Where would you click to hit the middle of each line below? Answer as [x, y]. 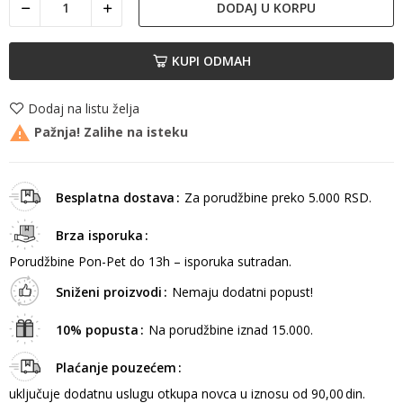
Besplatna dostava [115, 198]
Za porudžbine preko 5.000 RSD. [278, 198]
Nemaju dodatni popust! [242, 292]
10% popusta [97, 330]
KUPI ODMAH [211, 61]
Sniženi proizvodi [108, 292]
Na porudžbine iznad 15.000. [230, 330]
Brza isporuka [99, 236]
